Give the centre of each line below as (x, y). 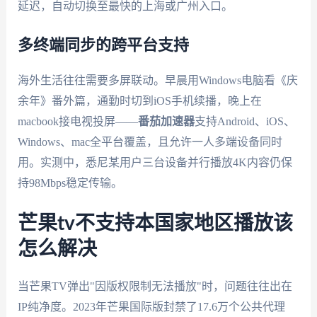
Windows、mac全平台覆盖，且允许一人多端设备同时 (150, 142)
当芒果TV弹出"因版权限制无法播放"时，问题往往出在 (155, 287)
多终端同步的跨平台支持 (103, 45)
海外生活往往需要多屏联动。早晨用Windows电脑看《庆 (157, 80)
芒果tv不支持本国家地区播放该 (155, 224)
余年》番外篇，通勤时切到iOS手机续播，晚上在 (139, 100)
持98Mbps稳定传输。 (70, 183)
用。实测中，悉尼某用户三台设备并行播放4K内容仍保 (155, 162)
